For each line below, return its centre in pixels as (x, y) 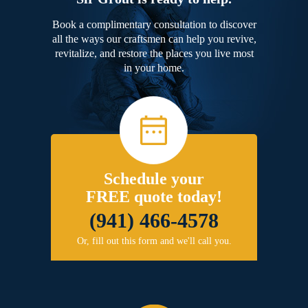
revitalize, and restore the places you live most (154, 54)
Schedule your (154, 179)
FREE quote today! (154, 197)
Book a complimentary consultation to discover (154, 25)
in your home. (154, 68)
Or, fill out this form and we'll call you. (154, 241)
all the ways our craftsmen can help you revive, (154, 39)
